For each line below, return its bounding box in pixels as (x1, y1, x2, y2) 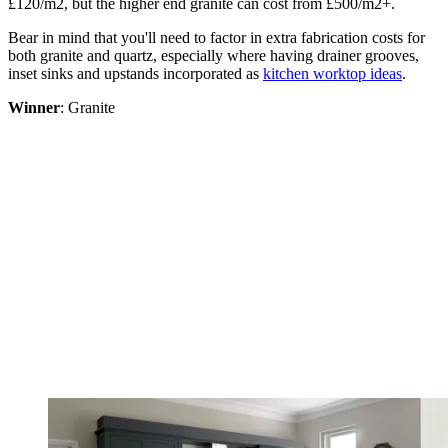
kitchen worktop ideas (263, 65, 402, 83)
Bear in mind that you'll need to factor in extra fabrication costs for (8, 29, 425, 47)
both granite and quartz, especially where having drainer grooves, (8, 47, 419, 65)
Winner (8, 99, 60, 117)
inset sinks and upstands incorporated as (8, 65, 263, 83)
